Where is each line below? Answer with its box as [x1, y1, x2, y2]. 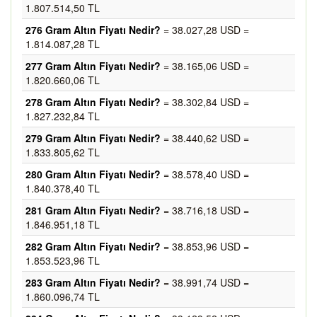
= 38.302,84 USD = [161, 95, 249, 109]
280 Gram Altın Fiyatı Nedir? [25, 167, 161, 181]
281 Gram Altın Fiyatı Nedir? [25, 203, 161, 217]
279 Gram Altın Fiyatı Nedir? [25, 131, 161, 145]
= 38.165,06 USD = [161, 59, 249, 73]
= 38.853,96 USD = [161, 239, 249, 253]
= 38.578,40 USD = [161, 167, 249, 181]
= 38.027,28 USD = [161, 23, 249, 37]
